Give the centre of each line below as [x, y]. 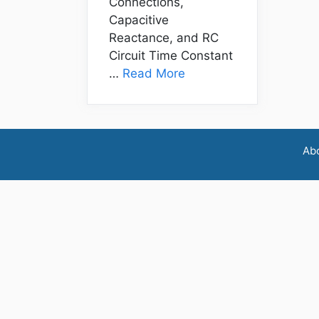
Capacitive [139, 20]
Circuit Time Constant [171, 55]
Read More [154, 73]
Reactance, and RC [164, 37]
